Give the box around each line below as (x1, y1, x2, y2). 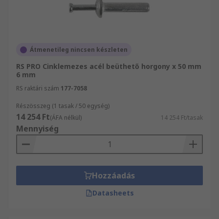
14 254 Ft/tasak (161, 113, 203, 122)
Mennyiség (16, 123, 59, 134)
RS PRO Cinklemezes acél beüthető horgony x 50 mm (16, 62, 201, 71)
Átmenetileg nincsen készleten (30, 45, 128, 54)
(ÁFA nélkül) (50, 113, 82, 122)
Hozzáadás (92, 170, 135, 181)
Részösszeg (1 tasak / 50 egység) (16, 102, 109, 110)
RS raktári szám (16, 84, 59, 92)
